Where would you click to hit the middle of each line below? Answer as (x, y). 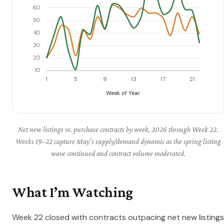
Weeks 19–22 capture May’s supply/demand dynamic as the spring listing (118, 141)
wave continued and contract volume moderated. (118, 153)
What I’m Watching (73, 192)
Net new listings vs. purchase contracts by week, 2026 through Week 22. (118, 129)
